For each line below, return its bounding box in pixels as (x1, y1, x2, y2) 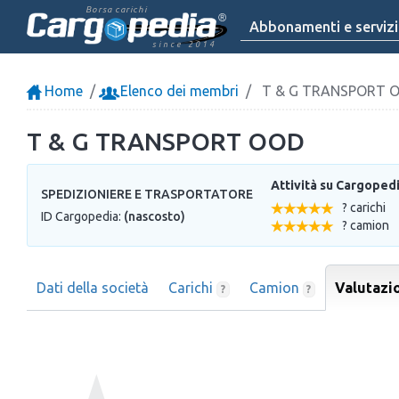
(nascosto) (124, 208, 185, 224)
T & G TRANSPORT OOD (27, 127, 305, 155)
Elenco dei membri (117, 83, 239, 99)
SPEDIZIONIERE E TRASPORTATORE (41, 187, 253, 201)
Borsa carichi (85, 4, 147, 14)
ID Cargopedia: (41, 208, 124, 224)
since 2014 (152, 40, 216, 49)
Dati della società (37, 279, 149, 296)
